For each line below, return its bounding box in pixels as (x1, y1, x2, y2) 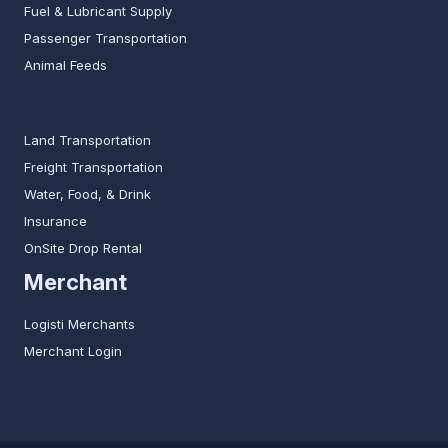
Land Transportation (24, 132, 151, 149)
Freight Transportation (24, 159, 163, 176)
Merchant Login (24, 343, 122, 360)
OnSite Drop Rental (24, 240, 142, 257)
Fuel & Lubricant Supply (24, 3, 172, 20)
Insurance (24, 213, 87, 230)
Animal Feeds (24, 57, 107, 74)
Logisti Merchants (24, 316, 135, 333)
